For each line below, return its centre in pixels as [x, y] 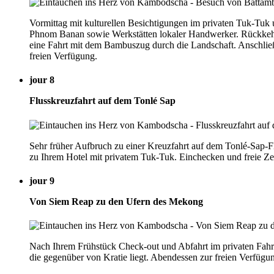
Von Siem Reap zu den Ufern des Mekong [116, 201]
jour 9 [42, 180]
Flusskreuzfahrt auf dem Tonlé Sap [102, 101]
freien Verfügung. [63, 56]
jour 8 [42, 80]
